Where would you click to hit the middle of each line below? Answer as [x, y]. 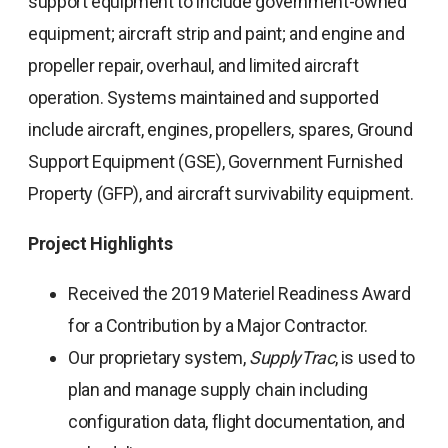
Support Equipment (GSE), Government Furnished [215, 161]
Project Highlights [100, 243]
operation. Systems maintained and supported [203, 97]
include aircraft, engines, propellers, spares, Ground [220, 129]
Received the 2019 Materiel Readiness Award [239, 293]
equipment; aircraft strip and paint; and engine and [216, 33]
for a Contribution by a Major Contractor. [218, 325]
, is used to [375, 357]
